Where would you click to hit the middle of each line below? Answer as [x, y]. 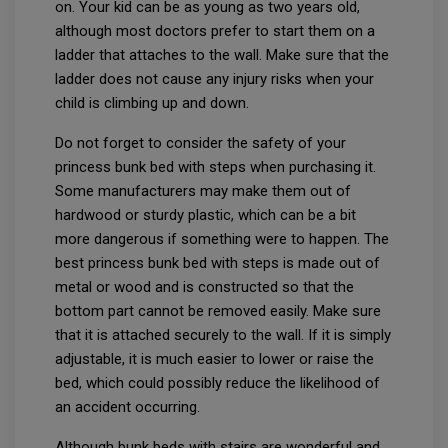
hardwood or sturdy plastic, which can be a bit [205, 214]
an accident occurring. [127, 406]
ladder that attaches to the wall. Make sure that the [222, 54]
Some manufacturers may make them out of [203, 190]
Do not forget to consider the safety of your [200, 142]
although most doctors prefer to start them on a [215, 30]
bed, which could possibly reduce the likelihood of [217, 382]
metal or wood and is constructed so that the [204, 286]
